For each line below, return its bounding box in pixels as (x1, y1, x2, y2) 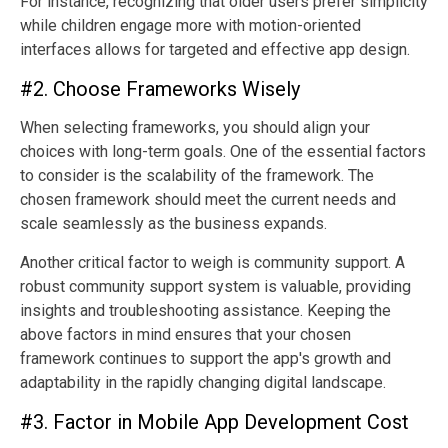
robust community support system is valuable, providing (20, 276, 411, 296)
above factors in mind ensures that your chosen (20, 324, 351, 344)
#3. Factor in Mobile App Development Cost (20, 409, 409, 434)
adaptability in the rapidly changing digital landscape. (20, 372, 386, 392)
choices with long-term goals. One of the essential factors (20, 141, 426, 161)
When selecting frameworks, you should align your (20, 117, 370, 137)
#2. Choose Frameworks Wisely (20, 76, 300, 101)
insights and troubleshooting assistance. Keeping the (20, 300, 391, 320)
